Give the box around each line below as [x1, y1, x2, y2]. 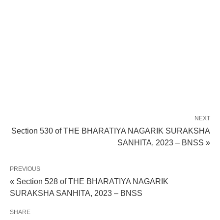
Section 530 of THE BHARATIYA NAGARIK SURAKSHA [11, 127, 210, 135]
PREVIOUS [10, 165, 40, 172]
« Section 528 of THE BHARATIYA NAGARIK [10, 177, 168, 186]
